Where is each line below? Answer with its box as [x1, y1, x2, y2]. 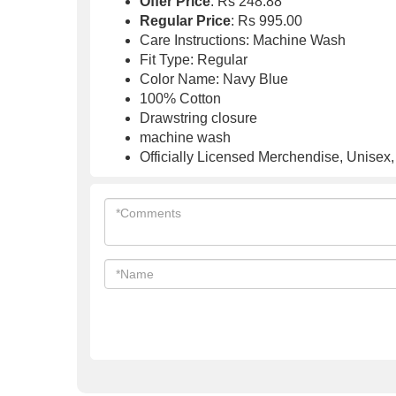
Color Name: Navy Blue [140, 72, 288, 87]
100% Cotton [140, 91, 221, 106]
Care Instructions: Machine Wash [140, 33, 346, 48]
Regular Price [140, 13, 231, 28]
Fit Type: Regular [140, 52, 247, 67]
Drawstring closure [140, 110, 257, 126]
